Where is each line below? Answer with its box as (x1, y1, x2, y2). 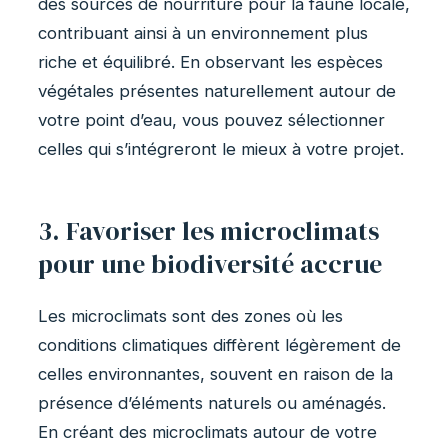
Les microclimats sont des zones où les (38, 305, 343, 326)
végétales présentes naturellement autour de (38, 81, 396, 102)
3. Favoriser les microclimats (38, 213, 379, 250)
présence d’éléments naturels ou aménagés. (38, 392, 386, 413)
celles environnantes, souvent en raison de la (38, 363, 393, 384)
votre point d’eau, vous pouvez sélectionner (38, 110, 385, 131)
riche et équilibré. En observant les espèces (38, 52, 383, 73)
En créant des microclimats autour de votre (38, 421, 377, 442)
